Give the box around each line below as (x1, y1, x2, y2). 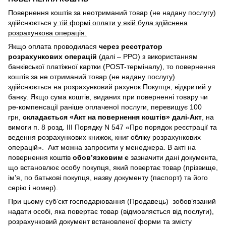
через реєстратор (99, 42, 162, 50)
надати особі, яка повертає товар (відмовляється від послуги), (8, 207, 214, 215)
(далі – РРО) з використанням (97, 52, 198, 61)
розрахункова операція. (8, 28, 87, 37)
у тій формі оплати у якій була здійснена (53, 18, 188, 27)
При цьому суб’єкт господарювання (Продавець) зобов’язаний (8, 197, 216, 205)
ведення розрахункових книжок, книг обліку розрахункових (8, 133, 201, 141)
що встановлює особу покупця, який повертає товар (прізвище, (8, 163, 218, 172)
